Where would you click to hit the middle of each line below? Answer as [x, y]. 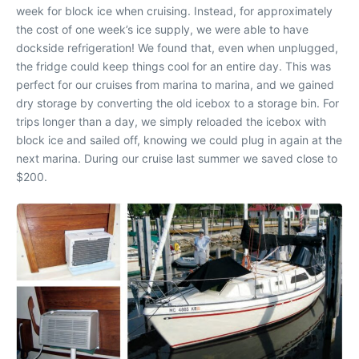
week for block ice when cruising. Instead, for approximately [174, 10]
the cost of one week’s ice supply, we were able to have [162, 29]
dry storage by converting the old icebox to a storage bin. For [177, 103]
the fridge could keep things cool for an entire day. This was [173, 66]
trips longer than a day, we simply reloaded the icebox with [171, 121]
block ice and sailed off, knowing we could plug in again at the [179, 139]
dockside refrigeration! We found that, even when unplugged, [177, 47]
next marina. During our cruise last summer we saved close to [177, 158]
